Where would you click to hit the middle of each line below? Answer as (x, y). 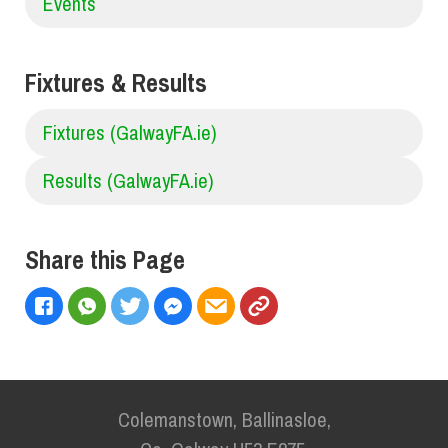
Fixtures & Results (116, 83)
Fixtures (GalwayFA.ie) (130, 133)
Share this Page (105, 260)
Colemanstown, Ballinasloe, (224, 419)
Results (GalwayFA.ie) (128, 181)
